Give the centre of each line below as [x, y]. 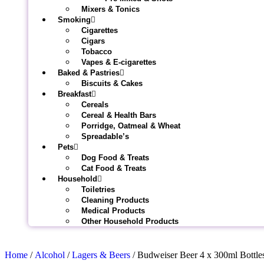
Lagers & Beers [101, 255]
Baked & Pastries [89, 73]
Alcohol [50, 255]
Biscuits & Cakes [112, 83]
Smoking [74, 20]
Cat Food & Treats [114, 168]
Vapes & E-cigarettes [119, 62]
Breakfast [75, 94]
